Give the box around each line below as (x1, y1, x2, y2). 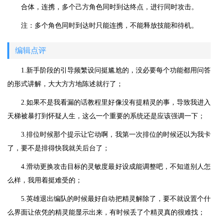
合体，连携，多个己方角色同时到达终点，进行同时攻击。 (21, 3, 198, 11)
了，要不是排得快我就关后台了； (7, 145, 109, 152)
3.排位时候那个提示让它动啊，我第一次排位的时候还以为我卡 (21, 131, 211, 139)
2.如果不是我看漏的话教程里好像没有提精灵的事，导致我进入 (21, 99, 211, 107)
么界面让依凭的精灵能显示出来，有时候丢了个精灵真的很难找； (7, 209, 205, 217)
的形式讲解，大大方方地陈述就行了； (7, 80, 123, 88)
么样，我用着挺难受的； (7, 177, 82, 184)
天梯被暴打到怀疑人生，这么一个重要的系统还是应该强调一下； (7, 112, 205, 120)
